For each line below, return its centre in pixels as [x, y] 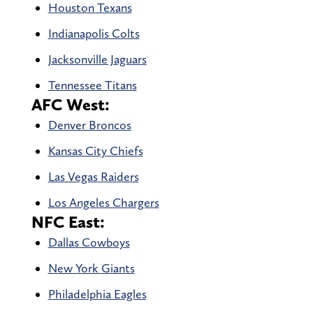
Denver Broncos [89, 125]
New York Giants [91, 268]
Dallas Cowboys [89, 242]
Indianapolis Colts [94, 34]
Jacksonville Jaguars [97, 59]
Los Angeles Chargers [103, 203]
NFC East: [68, 222]
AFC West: [70, 105]
